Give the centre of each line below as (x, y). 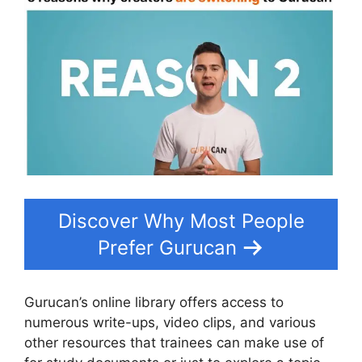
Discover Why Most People (181, 221)
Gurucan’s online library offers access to (154, 303)
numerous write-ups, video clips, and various (170, 323)
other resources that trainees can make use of (174, 343)
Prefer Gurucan (167, 247)
